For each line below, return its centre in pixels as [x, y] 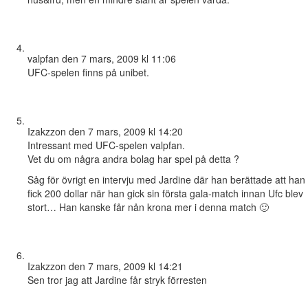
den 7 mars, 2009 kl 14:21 [126, 266]
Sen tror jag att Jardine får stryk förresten [117, 280]
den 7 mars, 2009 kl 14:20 [126, 132]
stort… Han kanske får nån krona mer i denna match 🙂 [148, 207]
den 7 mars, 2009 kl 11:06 [119, 59]
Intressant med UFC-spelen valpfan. [106, 145]
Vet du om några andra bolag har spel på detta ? [133, 159]
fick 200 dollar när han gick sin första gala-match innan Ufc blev [165, 194]
